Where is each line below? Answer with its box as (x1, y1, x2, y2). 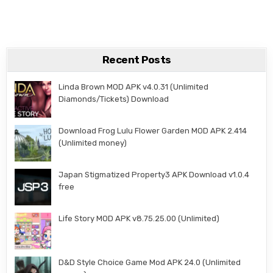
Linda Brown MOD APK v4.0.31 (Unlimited (58, 82, 209, 92)
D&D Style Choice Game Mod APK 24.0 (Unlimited (58, 258, 241, 268)
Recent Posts (102, 54, 171, 66)
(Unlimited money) (58, 138, 127, 148)
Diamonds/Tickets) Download (58, 94, 169, 104)
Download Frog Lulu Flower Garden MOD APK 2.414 (58, 126, 247, 136)
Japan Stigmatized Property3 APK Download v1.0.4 (58, 170, 250, 180)
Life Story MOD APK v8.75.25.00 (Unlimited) (58, 214, 220, 224)
